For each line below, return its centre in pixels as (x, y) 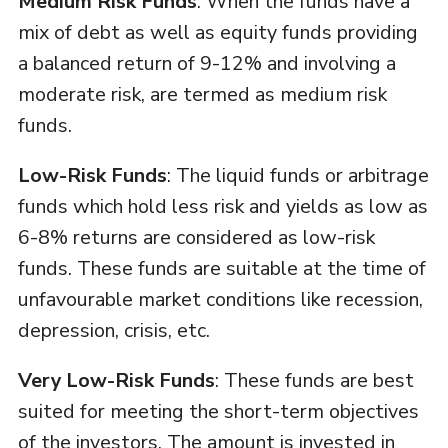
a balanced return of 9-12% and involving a (206, 64)
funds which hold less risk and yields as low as (222, 207)
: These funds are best (314, 381)
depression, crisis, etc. (113, 331)
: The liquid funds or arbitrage (297, 176)
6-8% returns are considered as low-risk (196, 238)
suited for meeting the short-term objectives (218, 412)
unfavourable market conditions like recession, (220, 300)
